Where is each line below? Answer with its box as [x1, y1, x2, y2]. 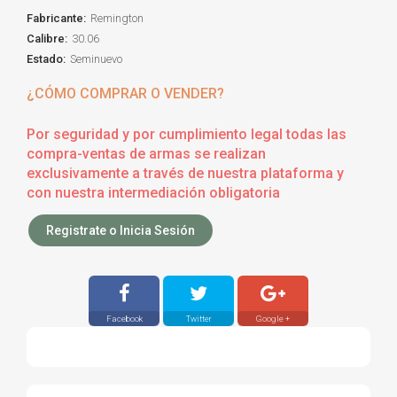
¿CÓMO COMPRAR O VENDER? [27, 84, 224, 102]
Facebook [105, 313, 143, 323]
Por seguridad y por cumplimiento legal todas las [27, 125, 346, 143]
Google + [256, 313, 290, 323]
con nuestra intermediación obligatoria [27, 183, 280, 201]
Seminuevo [70, 51, 122, 66]
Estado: [27, 51, 66, 66]
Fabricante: [27, 11, 86, 25]
